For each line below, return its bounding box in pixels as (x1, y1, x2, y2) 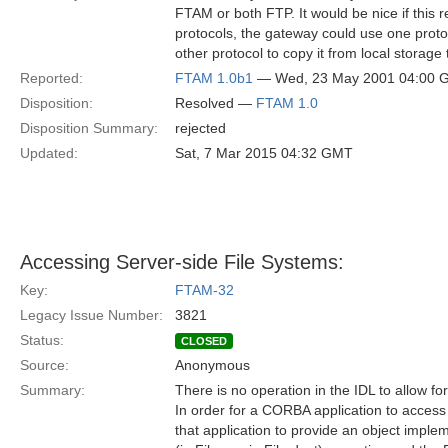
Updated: (20, 145, 78, 161)
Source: (20, 357, 69, 373)
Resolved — (175, 95, 256, 111)
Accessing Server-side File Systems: (20, 251, 344, 273)
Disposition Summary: (20, 120, 158, 136)
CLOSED (181, 335, 227, 347)
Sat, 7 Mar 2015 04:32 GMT (175, 145, 353, 161)
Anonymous (175, 357, 250, 373)
